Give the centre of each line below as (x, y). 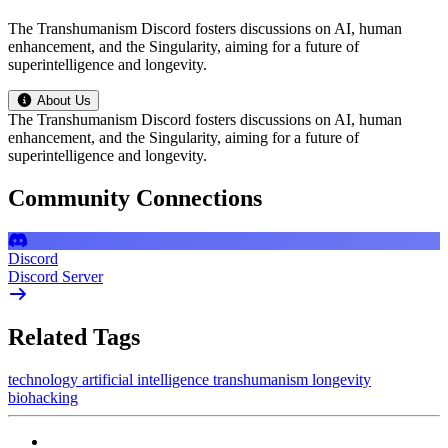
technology (45, 379)
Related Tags (74, 336)
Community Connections (135, 197)
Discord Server (55, 276)
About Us (63, 100)
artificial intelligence (147, 379)
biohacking (43, 397)
